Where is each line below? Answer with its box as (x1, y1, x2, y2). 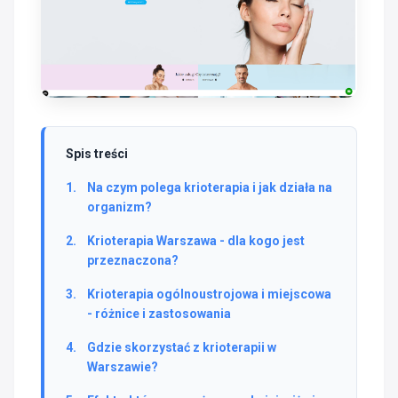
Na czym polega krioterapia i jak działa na (87, 179, 332, 195)
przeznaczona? (87, 252, 179, 267)
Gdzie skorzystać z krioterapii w (87, 339, 276, 354)
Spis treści (66, 146, 128, 161)
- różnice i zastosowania (87, 306, 231, 321)
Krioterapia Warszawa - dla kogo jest (87, 233, 305, 248)
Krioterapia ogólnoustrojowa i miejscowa (87, 286, 331, 301)
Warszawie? (87, 359, 158, 374)
